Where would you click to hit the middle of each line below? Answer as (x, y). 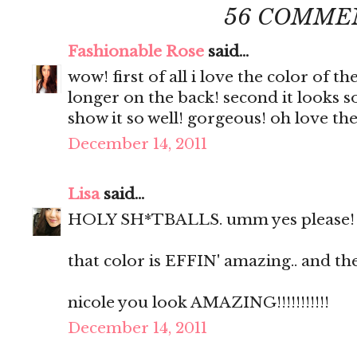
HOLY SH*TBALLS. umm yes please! (211, 220)
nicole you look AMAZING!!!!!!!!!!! (198, 303)
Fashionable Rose (136, 52)
